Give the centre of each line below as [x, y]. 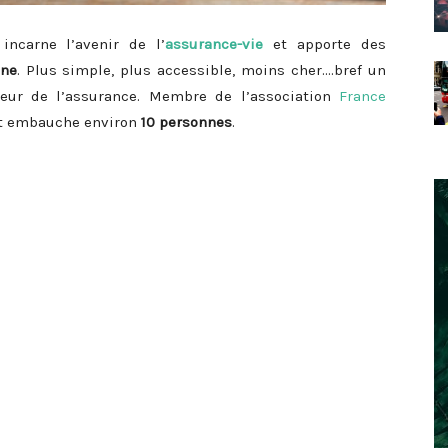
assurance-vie [214, 44]
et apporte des [325, 44]
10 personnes [186, 122]
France [362, 96]
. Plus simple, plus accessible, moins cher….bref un [201, 70]
